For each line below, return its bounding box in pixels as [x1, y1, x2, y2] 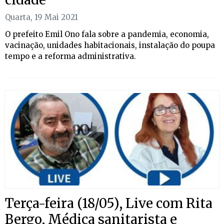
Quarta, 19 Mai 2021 [5, 12, 78, 22]
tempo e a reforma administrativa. [5, 51, 136, 61]
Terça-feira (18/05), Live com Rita [5, 194, 212, 211]
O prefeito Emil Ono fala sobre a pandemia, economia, [5, 29, 209, 39]
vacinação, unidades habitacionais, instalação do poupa [5, 40, 215, 50]
